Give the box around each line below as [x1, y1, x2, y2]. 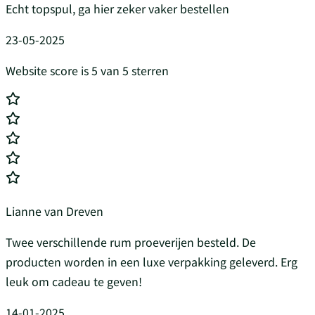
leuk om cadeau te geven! [6, 273, 142, 290]
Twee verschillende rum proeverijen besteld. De [6, 233, 256, 251]
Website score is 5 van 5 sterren [6, 62, 169, 79]
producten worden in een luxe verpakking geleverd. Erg [6, 253, 297, 271]
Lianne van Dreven [6, 202, 103, 220]
